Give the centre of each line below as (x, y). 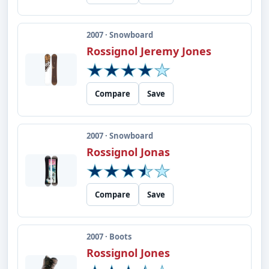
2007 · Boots (109, 237)
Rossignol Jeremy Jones (149, 51)
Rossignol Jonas (128, 152)
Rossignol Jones (128, 253)
